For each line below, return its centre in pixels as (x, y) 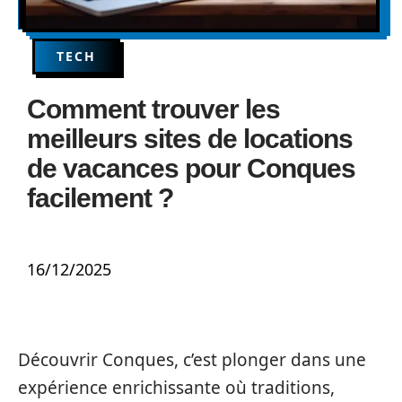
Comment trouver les (153, 109)
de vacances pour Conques (191, 168)
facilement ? (100, 198)
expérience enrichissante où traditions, (176, 388)
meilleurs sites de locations (190, 139)
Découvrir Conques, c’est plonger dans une (192, 360)
